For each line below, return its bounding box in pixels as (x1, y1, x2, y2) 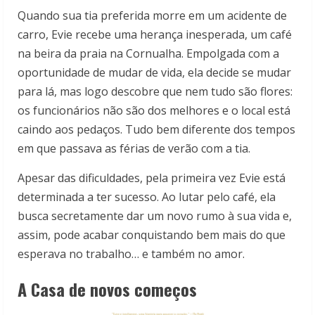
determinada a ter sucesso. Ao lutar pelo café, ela (18, 189, 276, 205)
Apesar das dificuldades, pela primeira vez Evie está (18, 170, 285, 186)
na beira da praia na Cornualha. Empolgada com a (18, 46, 279, 62)
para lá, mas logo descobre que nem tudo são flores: (18, 84, 292, 100)
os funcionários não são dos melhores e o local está (18, 103, 290, 119)
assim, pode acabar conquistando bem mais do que (18, 227, 285, 243)
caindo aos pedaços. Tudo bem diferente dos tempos (18, 122, 295, 138)
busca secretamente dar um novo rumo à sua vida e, (18, 208, 292, 224)
